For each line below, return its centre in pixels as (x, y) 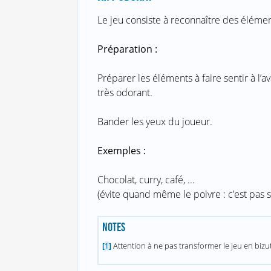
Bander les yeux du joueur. (155, 122)
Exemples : (121, 151)
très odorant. (125, 93)
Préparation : (127, 49)
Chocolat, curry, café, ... (146, 180)
